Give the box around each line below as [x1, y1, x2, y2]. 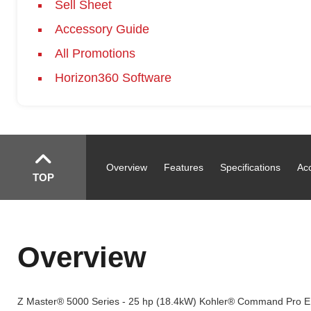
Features [164, 162, 203, 173]
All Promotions [54, 47, 135, 60]
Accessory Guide [54, 22, 149, 36]
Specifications [220, 162, 280, 173]
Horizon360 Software [54, 71, 171, 85]
